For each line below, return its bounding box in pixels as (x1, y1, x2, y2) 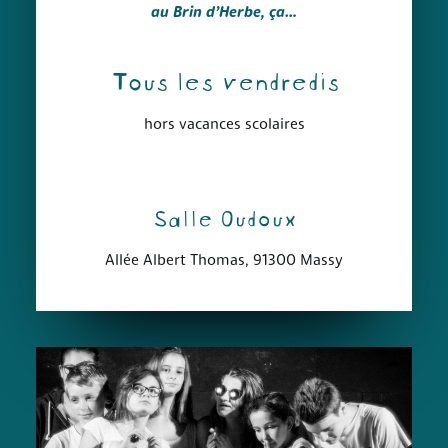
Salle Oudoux (152, 199, 296, 233)
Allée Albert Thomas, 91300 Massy (105, 254, 343, 269)
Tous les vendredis (109, 60, 339, 98)
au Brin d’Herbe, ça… (151, 6, 297, 21)
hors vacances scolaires (143, 118, 305, 133)
